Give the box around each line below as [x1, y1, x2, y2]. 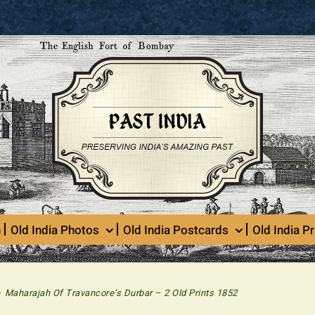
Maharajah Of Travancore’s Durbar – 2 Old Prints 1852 [4, 285, 238, 300]
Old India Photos [11, 221, 99, 239]
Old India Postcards [123, 221, 229, 239]
